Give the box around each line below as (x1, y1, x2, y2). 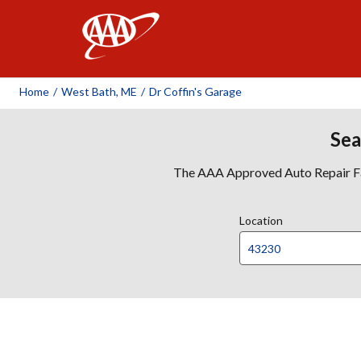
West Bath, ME (61, 85, 137, 98)
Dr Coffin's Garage (149, 85, 242, 98)
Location (239, 214, 283, 227)
